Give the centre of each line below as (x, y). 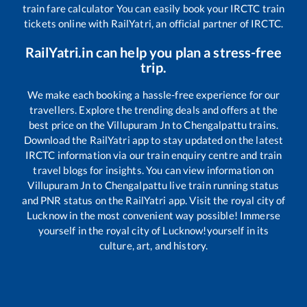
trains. (263, 125)
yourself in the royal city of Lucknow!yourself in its (153, 231)
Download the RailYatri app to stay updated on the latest (153, 140)
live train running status (223, 185)
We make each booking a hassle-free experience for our (153, 95)
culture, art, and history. (153, 246)
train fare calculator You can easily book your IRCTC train (153, 9)
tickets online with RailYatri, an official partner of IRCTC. (153, 24)
